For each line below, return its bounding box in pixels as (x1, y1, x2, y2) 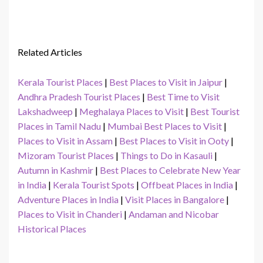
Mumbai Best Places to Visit (107, 120, 222, 132)
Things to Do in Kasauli (120, 150, 213, 161)
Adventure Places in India (18, 194, 119, 205)
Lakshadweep (18, 106, 73, 117)
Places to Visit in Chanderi (18, 208, 122, 220)
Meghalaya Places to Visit (79, 106, 184, 117)
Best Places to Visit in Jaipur (109, 76, 222, 88)
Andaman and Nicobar (129, 208, 219, 220)
